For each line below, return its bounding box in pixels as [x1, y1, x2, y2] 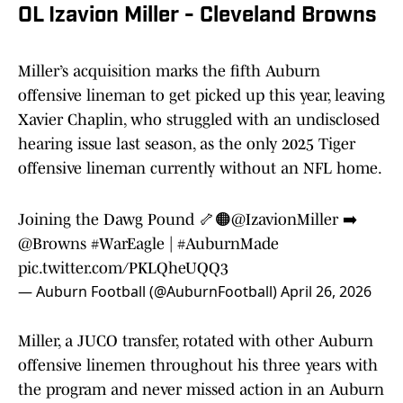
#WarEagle [91, 235, 165, 254]
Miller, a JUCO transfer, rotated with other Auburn [18, 332, 373, 351]
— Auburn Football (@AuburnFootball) [18, 282, 281, 302]
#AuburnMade [177, 235, 279, 254]
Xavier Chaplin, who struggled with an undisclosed [18, 111, 380, 130]
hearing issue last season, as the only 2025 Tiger [18, 135, 355, 154]
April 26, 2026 [281, 282, 372, 302]
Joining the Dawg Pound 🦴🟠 [18, 210, 231, 229]
